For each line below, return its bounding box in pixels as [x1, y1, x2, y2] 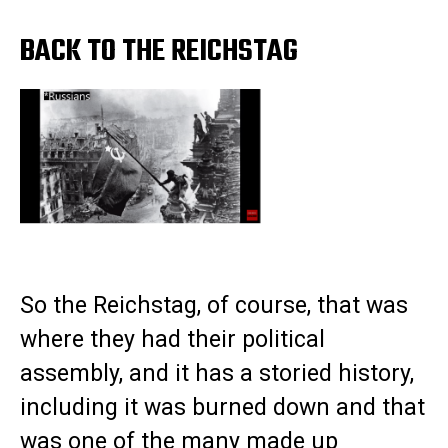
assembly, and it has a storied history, [20, 360, 414, 388]
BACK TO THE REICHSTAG [20, 28, 298, 77]
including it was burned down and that [20, 394, 425, 422]
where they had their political [20, 326, 325, 354]
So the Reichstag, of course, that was [20, 292, 408, 320]
